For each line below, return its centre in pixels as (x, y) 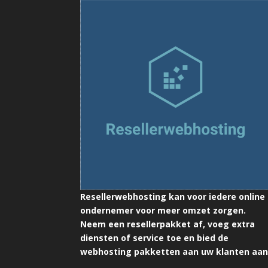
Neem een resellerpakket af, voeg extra (168, 224)
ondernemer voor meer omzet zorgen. (163, 211)
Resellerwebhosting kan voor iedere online (173, 197)
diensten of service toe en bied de (155, 238)
